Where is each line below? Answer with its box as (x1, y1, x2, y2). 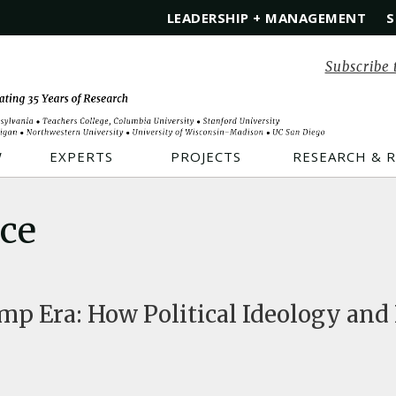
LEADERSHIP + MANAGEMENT (166, 9, 366, 27)
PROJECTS (171, 148, 241, 165)
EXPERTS (49, 148, 113, 165)
